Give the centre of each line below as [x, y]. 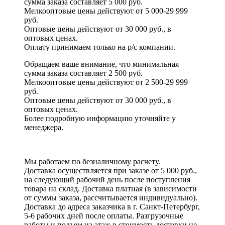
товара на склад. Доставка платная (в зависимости [110, 188]
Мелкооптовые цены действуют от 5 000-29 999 [106, 11]
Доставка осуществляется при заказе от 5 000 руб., [110, 170]
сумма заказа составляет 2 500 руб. [83, 73]
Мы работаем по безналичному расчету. [92, 161]
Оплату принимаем [59, 47]
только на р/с [115, 47]
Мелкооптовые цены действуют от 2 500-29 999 [106, 82]
